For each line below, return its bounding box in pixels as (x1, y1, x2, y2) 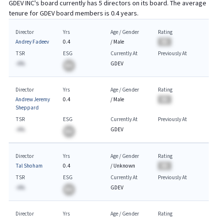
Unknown (113, 162, 135, 170)
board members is (56, 9, 111, 18)
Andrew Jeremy (15, 96, 50, 103)
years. (119, 9, 139, 18)
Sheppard (15, 104, 39, 111)
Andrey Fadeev (15, 38, 49, 46)
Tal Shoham (15, 162, 43, 170)
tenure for (8, 9, 40, 18)
